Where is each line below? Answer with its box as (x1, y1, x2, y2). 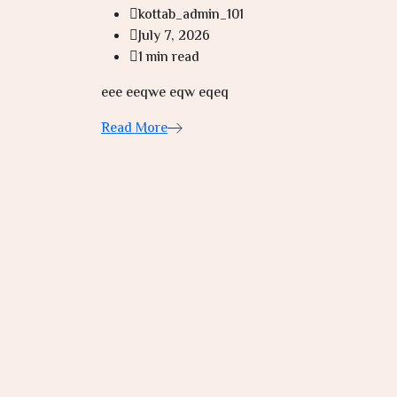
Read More (101, 117, 167, 140)
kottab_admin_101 (138, 4, 244, 27)
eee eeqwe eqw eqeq (101, 82, 229, 105)
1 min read (138, 46, 199, 69)
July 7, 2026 (138, 25, 210, 48)
